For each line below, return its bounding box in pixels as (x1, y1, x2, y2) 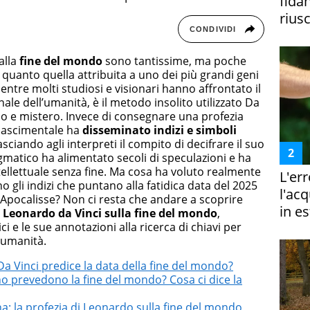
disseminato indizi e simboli (82, 122, 237, 138)
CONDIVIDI (190, 25, 236, 34)
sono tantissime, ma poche (102, 53, 246, 69)
